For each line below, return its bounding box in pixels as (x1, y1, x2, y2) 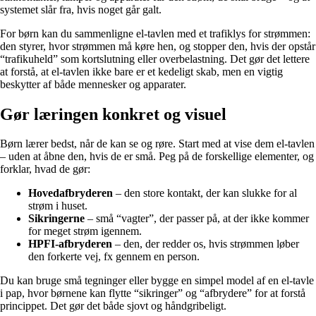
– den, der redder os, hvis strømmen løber (112, 238, 299, 250)
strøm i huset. (28, 200, 87, 212)
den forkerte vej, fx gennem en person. (28, 250, 200, 263)
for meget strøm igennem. (28, 225, 142, 238)
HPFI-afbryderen (28, 238, 112, 250)
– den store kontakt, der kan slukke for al (113, 187, 297, 200)
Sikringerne (28, 212, 85, 225)
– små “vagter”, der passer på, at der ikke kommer (85, 212, 309, 225)
